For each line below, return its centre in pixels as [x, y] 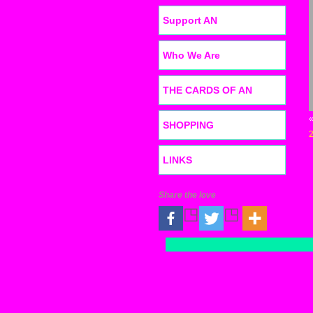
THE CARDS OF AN [208, 90]
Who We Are [191, 55]
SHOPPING [188, 125]
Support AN [190, 20]
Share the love [187, 195]
